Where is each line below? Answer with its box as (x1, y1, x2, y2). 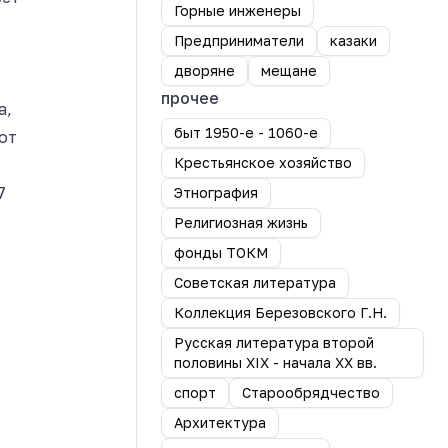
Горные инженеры (174, 2, 301, 19)
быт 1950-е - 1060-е (174, 124, 318, 141)
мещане (261, 62, 317, 79)
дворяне (174, 62, 235, 79)
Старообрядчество (242, 384, 380, 401)
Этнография (174, 184, 258, 201)
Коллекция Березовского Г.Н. (174, 304, 387, 321)
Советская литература (174, 274, 336, 291)
